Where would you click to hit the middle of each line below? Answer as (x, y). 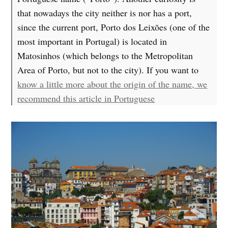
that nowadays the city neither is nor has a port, (105, 12)
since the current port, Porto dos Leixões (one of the (114, 27)
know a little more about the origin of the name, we (112, 84)
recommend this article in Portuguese (86, 98)
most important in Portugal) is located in (92, 41)
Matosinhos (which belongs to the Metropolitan (105, 55)
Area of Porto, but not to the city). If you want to (108, 69)
